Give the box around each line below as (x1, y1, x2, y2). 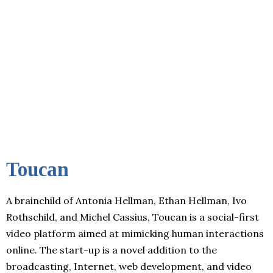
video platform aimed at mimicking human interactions (6, 227, 264, 239)
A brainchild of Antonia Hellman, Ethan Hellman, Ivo (6, 194, 247, 207)
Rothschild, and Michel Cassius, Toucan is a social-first (6, 210, 259, 223)
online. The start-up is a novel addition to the (6, 243, 217, 256)
